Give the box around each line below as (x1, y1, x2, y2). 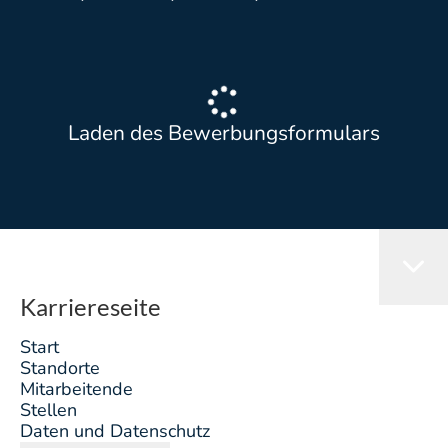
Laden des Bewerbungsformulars (68, 119, 380, 147)
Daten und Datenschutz (20, 419, 210, 443)
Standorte (20, 356, 100, 380)
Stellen (20, 398, 77, 422)
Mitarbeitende (20, 377, 133, 401)
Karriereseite (20, 292, 161, 321)
